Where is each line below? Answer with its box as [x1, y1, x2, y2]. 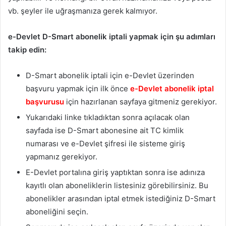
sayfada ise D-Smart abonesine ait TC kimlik [26, 126, 184, 136]
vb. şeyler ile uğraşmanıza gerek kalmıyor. [8, 6, 157, 16]
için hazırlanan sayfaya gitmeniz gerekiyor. [64, 97, 217, 107]
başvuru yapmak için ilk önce [26, 84, 130, 94]
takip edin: [8, 45, 46, 55]
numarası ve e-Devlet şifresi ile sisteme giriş [26, 139, 185, 149]
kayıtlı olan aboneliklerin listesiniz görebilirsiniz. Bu [26, 181, 208, 191]
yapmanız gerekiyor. [26, 152, 97, 162]
